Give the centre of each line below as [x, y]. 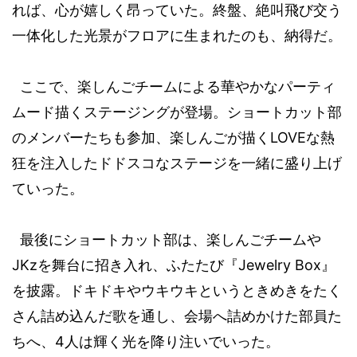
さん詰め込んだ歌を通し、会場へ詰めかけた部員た [177, 316]
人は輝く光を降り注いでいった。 [172, 342]
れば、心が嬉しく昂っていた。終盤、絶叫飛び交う [177, 10]
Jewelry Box [280, 265]
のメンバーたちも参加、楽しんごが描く [141, 138]
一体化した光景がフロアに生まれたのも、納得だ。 [177, 36]
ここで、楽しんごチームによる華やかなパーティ [178, 87]
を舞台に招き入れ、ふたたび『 [138, 265]
